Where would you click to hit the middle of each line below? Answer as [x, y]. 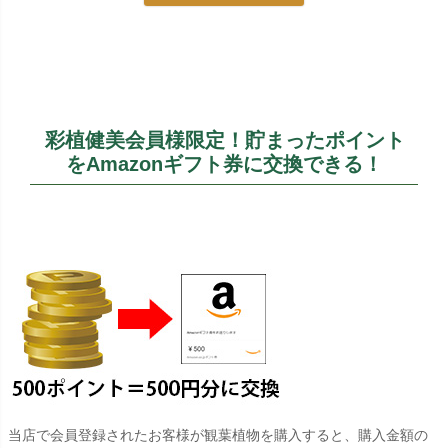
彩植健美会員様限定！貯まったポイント [224, 139]
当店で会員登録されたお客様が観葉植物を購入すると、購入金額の [218, 434]
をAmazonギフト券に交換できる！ [225, 163]
